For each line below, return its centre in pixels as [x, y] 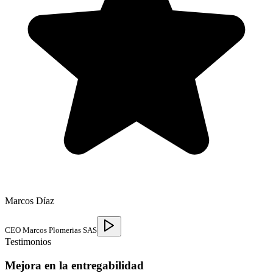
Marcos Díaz [30, 201]
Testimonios [28, 242]
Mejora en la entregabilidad [74, 265]
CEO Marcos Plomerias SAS [51, 230]
